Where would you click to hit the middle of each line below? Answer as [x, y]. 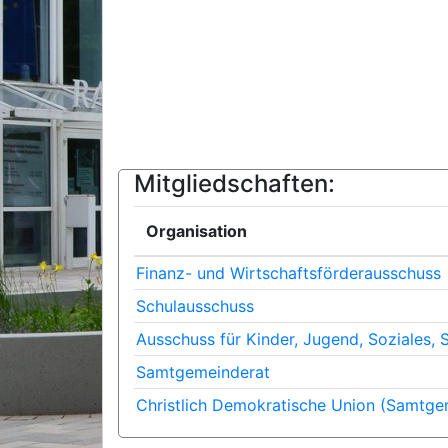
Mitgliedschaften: [234, 183]
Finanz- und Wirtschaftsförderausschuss [288, 273]
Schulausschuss [195, 306]
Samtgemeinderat [203, 372]
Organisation [196, 231]
